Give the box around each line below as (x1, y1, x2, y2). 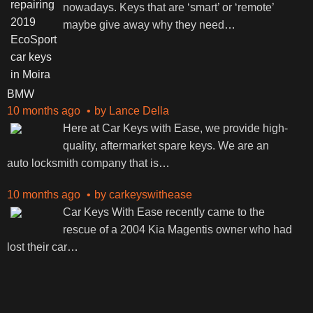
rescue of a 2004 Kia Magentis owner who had (62, 224, 292, 235)
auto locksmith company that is (6, 157, 159, 169)
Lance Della (108, 105, 169, 117)
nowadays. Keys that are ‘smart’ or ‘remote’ (62, 1, 274, 13)
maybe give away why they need (62, 19, 224, 31)
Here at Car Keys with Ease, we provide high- (62, 122, 288, 134)
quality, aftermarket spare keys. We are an (62, 140, 269, 152)
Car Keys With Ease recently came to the (62, 206, 265, 218)
